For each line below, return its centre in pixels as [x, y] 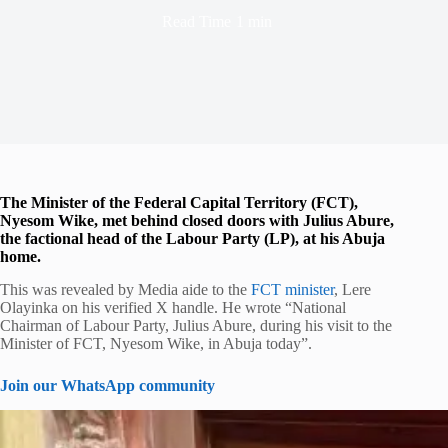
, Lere [352, 289]
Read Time [197, 21]
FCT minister [292, 289]
